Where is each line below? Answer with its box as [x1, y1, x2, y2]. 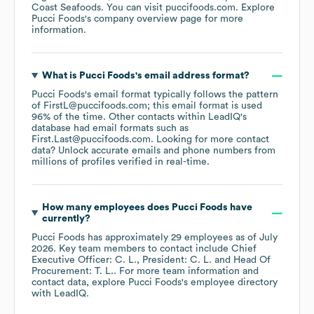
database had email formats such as [32, 123, 189, 134]
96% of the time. [32, 112, 109, 123]
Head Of [233, 255, 271, 266]
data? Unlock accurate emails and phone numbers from [32, 146, 275, 156]
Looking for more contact [153, 135, 269, 145]
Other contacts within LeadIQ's [109, 112, 247, 123]
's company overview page [85, 14, 202, 25]
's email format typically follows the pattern [85, 90, 278, 100]
